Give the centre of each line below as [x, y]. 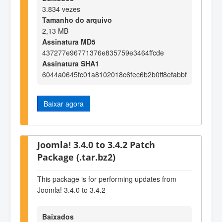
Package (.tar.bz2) [76, 157]
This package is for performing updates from [107, 179]
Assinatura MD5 [69, 41]
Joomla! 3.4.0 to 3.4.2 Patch [96, 145]
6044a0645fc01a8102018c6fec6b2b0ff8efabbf [114, 74]
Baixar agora [64, 103]
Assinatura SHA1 [71, 63]
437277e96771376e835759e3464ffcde [103, 52]
